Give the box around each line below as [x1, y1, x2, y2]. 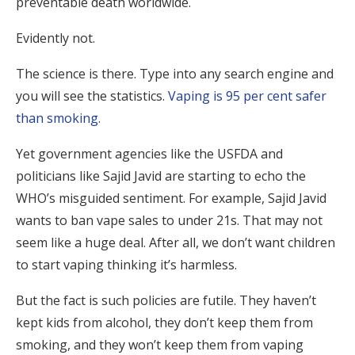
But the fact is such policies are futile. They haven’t [16, 292, 316, 309]
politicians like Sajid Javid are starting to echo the [16, 167, 306, 185]
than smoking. [16, 109, 101, 127]
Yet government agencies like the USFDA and [16, 145, 283, 162]
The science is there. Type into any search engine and [16, 65, 334, 82]
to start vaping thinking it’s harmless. [16, 256, 240, 273]
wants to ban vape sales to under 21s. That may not [16, 212, 323, 229]
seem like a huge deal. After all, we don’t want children [16, 234, 335, 251]
